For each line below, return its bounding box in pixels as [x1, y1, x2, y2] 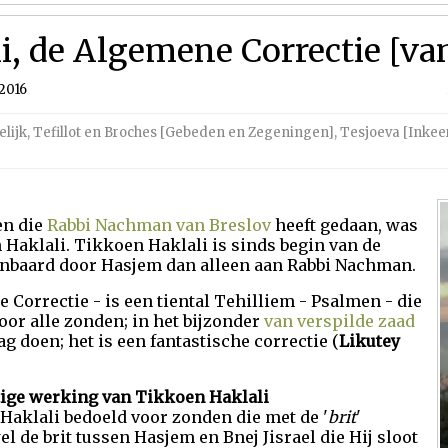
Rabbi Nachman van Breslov [47, 215, 271, 235]
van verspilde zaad [264, 311, 415, 331]
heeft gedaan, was [271, 215, 418, 235]
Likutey [339, 331, 400, 351]
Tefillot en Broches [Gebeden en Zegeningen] [33, 124, 334, 141]
